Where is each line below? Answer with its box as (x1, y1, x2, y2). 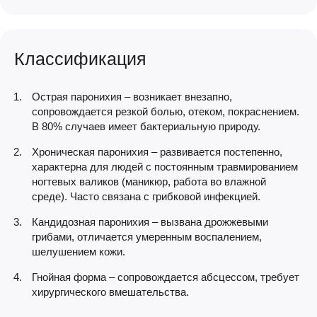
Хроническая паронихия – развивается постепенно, (32, 146, 282, 158)
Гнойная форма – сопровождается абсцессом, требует (32, 271, 299, 283)
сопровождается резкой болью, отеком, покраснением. (32, 105, 299, 117)
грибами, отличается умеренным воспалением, (32, 231, 262, 243)
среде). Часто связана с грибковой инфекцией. (32, 190, 260, 202)
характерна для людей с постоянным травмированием (32, 161, 298, 173)
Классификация (14, 49, 146, 69)
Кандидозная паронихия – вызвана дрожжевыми (32, 216, 268, 228)
